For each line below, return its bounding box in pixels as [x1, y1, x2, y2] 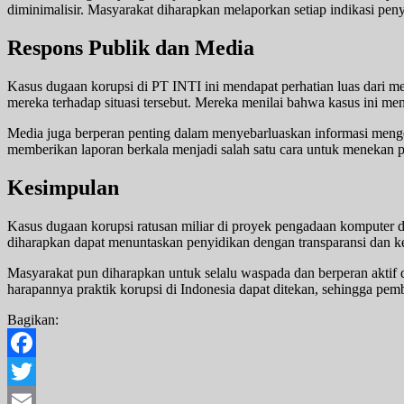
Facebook [7, 363, 63, 379]
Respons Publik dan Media [7, 36, 254, 60]
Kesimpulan [7, 175, 119, 199]
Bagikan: [7, 311, 59, 327]
